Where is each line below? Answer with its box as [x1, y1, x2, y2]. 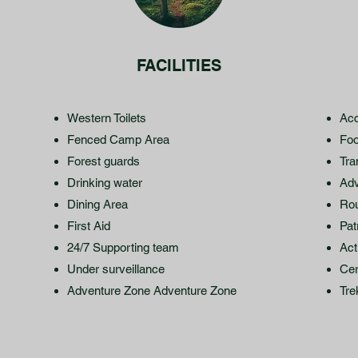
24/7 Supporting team [67, 241, 179, 254]
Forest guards [67, 154, 140, 168]
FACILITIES [137, 56, 221, 75]
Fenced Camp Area [67, 133, 169, 146]
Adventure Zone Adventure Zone [67, 284, 237, 297]
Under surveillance [67, 262, 165, 276]
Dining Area [67, 197, 128, 211]
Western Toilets [67, 111, 146, 125]
